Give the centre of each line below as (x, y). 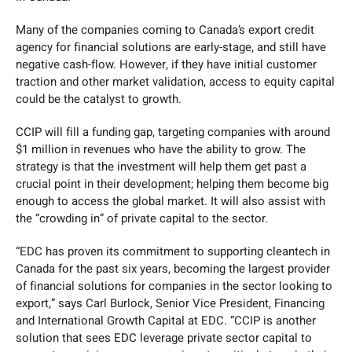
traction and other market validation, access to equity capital (175, 81)
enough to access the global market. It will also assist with (170, 201)
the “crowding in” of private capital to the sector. (142, 218)
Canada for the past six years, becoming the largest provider (173, 268)
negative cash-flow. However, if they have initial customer (166, 64)
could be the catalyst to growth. (99, 99)
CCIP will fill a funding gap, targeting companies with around (173, 132)
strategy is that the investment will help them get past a (161, 166)
